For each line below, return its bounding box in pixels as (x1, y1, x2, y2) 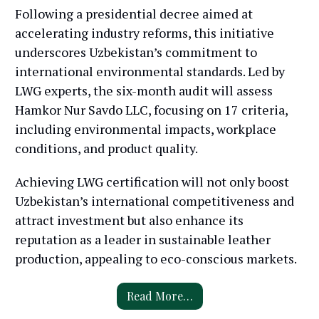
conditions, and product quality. (15, 139, 198, 157)
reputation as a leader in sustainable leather (15, 230, 271, 248)
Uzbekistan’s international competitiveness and (15, 192, 294, 209)
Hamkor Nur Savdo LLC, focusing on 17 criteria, (15, 100, 288, 118)
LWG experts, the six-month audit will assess (15, 81, 273, 99)
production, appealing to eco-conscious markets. (15, 249, 297, 267)
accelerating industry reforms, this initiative (15, 23, 274, 41)
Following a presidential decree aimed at (15, 4, 253, 22)
